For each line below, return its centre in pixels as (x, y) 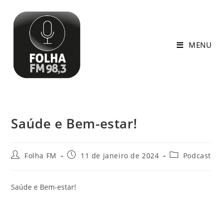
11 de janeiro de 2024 (120, 156)
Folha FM (41, 156)
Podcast (197, 156)
